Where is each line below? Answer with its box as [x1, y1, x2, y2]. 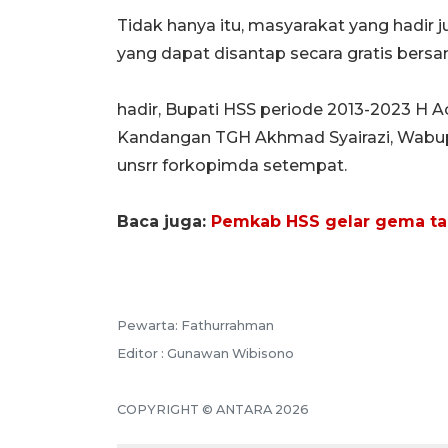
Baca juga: [117, 211, 211, 231]
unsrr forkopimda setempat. [117, 155, 347, 175]
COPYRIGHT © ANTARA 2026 [117, 401, 309, 417]
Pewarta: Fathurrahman [117, 317, 274, 333]
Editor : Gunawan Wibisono [117, 345, 294, 361]
